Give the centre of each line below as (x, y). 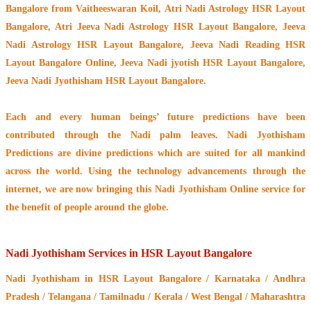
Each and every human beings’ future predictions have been (155, 117)
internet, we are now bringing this (80, 190)
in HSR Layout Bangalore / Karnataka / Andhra (193, 278)
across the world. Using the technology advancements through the (155, 171)
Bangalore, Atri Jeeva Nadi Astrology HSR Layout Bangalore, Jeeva (155, 27)
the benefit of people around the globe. (87, 208)
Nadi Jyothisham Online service (222, 190)
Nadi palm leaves (173, 135)
